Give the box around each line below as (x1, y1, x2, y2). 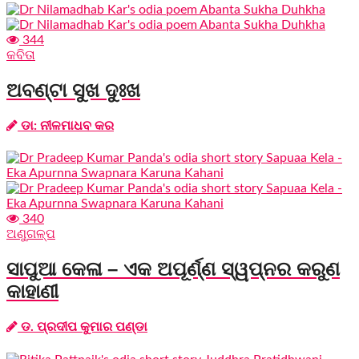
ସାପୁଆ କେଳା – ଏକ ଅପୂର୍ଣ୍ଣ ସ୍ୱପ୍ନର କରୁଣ (6, 257, 340, 280)
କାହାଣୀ (6, 280, 58, 302)
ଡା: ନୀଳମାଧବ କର (18, 119, 114, 132)
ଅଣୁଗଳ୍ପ (6, 228, 55, 241)
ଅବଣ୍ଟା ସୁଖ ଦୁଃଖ (6, 79, 140, 101)
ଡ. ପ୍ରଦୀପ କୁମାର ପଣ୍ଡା (18, 321, 147, 334)
